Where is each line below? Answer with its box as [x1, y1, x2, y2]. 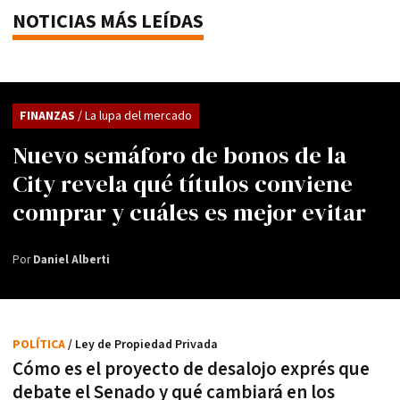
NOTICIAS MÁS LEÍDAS [12, 8, 204, 35]
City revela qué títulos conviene [12, 167, 353, 200]
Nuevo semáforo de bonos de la [12, 138, 346, 171]
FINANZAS [20, 107, 78, 124]
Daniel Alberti [33, 252, 110, 268]
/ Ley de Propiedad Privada [68, 336, 218, 353]
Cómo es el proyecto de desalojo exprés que [12, 356, 370, 381]
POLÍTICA [12, 336, 68, 353]
